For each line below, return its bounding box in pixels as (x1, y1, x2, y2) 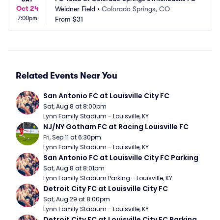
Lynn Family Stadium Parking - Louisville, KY (43, 174, 172, 182)
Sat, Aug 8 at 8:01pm (43, 164, 105, 172)
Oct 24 (16, 4, 39, 12)
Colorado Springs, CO (102, 5, 170, 13)
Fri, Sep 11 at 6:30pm (43, 133, 101, 141)
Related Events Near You (16, 71, 117, 81)
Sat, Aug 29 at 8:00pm (43, 195, 110, 203)
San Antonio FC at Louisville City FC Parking (43, 153, 198, 163)
